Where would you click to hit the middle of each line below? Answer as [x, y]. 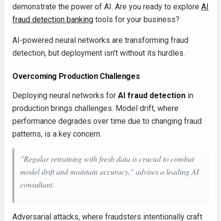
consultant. [37, 184]
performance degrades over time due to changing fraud [107, 121]
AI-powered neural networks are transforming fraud [100, 40]
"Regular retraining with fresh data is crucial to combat [107, 159]
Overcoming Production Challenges [76, 76]
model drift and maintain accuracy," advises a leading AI [110, 172]
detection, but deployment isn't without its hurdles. [99, 53]
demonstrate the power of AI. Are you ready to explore [107, 7]
